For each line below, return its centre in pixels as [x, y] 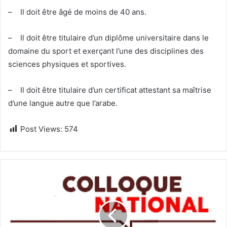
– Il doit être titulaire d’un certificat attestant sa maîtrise [110, 90]
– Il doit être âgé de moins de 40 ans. [77, 12]
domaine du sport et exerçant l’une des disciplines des [106, 51]
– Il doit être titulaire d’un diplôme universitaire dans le [108, 37]
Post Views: [41, 129]
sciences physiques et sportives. [67, 64]
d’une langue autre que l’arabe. [64, 103]
